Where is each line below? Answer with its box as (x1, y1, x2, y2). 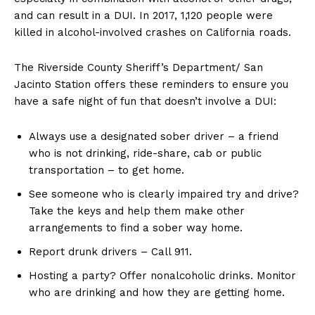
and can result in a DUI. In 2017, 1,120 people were (14, 9, 273, 22)
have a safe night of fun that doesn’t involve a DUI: (14, 95, 276, 108)
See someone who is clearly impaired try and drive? (29, 188, 299, 201)
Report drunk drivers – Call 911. (29, 245, 192, 259)
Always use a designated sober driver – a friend (29, 130, 278, 143)
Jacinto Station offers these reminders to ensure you (14, 78, 288, 91)
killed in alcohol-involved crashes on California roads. (14, 26, 291, 39)
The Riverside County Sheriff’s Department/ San (14, 61, 263, 75)
